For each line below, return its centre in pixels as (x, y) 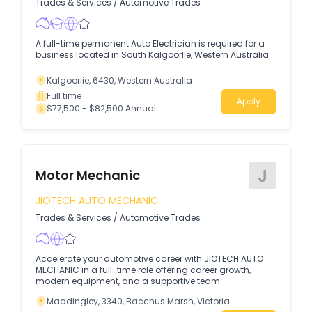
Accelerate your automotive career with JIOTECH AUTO (149, 258)
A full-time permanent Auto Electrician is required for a (150, 43)
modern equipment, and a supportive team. (129, 281)
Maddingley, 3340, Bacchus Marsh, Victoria (138, 301)
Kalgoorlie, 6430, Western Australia (119, 80)
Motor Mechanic (88, 175)
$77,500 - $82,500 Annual (101, 108)
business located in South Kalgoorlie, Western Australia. (153, 54)
